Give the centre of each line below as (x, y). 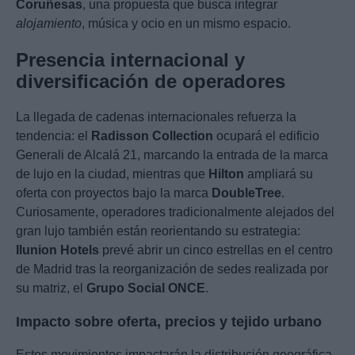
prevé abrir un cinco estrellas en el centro (216, 250)
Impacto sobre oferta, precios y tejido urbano (169, 322)
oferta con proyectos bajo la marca (114, 193)
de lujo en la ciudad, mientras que (112, 174)
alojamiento (49, 24)
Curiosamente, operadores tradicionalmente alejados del (175, 212)
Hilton (226, 174)
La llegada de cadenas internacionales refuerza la (156, 117)
